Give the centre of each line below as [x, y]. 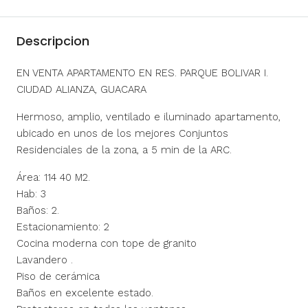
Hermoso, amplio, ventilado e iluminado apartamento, [148, 117]
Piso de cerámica [58, 276]
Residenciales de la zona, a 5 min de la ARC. [124, 150]
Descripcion [53, 41]
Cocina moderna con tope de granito [107, 243]
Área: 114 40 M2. [53, 177]
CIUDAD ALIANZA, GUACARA [81, 89]
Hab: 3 [31, 194]
